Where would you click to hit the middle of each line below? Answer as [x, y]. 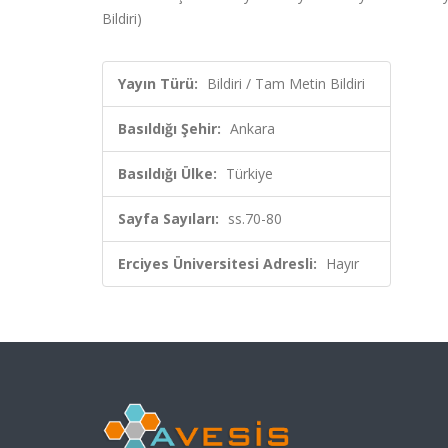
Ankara [252, 128]
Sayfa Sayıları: [168, 218]
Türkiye [249, 173]
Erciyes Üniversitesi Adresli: [217, 263]
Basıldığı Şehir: [169, 128]
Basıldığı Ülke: [167, 173]
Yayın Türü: [158, 83]
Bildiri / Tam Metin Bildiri [286, 83]
